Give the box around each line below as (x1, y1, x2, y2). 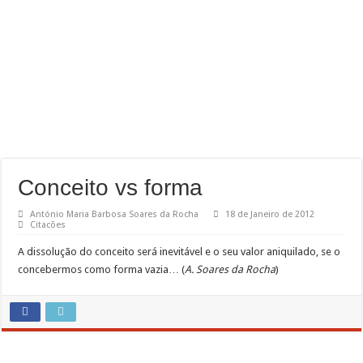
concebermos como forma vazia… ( (18, 263, 186, 275)
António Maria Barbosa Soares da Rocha (30, 209, 199, 220)
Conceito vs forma (18, 175, 203, 200)
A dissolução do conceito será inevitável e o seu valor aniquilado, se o (18, 246, 341, 258)
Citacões (30, 220, 66, 230)
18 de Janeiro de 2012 (225, 209, 315, 220)
